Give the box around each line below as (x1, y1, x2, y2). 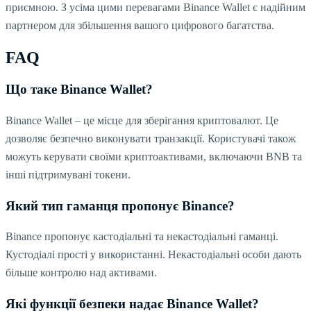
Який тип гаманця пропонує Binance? (6, 198, 235, 213)
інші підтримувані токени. (6, 168, 131, 180)
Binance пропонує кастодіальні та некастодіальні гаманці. (6, 230, 278, 243)
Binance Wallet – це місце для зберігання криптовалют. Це (6, 114, 278, 126)
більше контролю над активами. (6, 267, 157, 279)
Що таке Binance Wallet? (6, 82, 153, 97)
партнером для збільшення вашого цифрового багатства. (6, 19, 274, 32)
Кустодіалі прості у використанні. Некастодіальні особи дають (6, 249, 301, 261)
